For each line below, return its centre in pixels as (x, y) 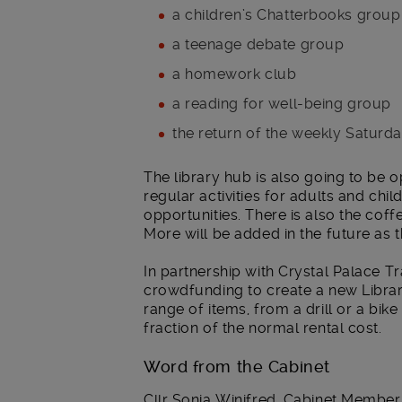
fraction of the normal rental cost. (263, 328)
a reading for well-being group (282, 103)
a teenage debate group (258, 44)
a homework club (235, 74)
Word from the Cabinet (237, 366)
